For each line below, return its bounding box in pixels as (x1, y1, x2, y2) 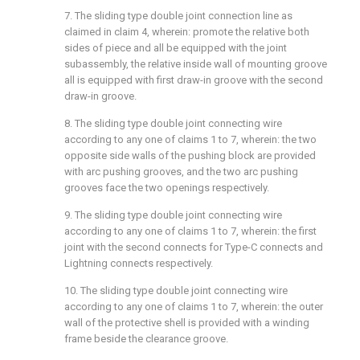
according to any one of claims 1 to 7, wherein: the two (64, 133, 317, 145)
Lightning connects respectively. (64, 256, 213, 269)
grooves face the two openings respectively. (64, 181, 269, 194)
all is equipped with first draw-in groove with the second (64, 73, 323, 86)
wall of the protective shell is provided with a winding (64, 316, 309, 329)
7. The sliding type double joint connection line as (64, 9, 292, 22)
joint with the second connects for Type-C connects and (64, 240, 323, 253)
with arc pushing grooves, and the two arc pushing (64, 165, 298, 178)
